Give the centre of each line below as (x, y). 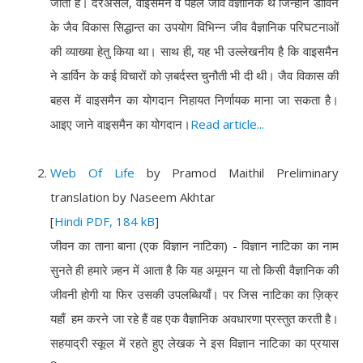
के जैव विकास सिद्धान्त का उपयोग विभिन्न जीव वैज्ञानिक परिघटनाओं (194, 27)
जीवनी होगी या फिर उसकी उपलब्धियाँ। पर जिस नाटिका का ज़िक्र (194, 294)
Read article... (229, 124)
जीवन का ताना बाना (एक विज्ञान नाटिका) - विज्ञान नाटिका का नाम (194, 246)
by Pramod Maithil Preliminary (237, 173)
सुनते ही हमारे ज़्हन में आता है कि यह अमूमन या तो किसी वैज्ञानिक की (194, 270)
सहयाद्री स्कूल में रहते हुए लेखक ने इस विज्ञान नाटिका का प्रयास (194, 343)
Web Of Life (92, 173)
